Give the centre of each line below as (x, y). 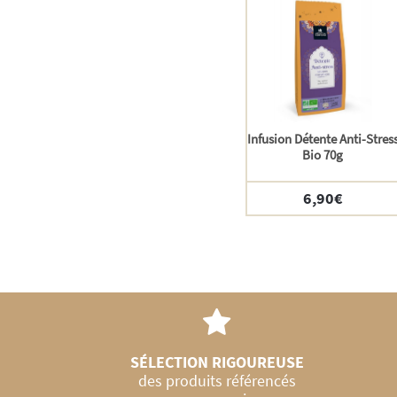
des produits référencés (217, 381)
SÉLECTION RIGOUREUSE (217, 362)
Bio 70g (323, 155)
